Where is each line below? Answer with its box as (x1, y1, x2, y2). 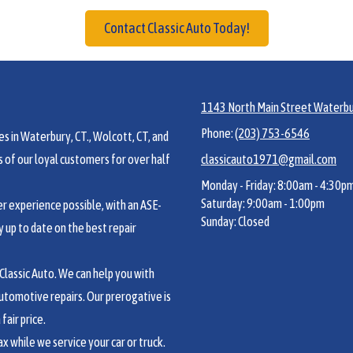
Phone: (201, 125, 235, 140)
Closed (236, 214, 269, 229)
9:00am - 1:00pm (245, 195, 325, 210)
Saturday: (201, 195, 245, 210)
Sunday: (201, 214, 236, 229)
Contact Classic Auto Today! (103, 19, 250, 36)
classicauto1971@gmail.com (201, 151, 336, 166)
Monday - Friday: (201, 177, 276, 192)
